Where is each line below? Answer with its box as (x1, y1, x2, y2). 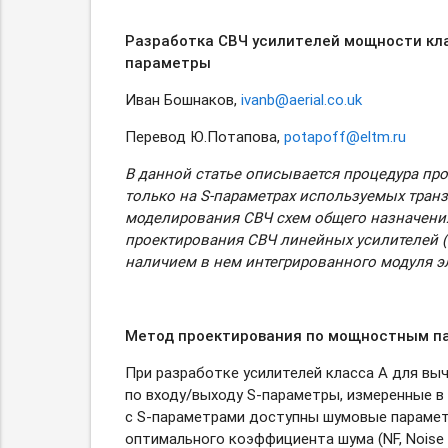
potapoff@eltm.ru (283, 127, 406, 147)
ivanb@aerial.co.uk (240, 90, 362, 110)
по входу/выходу (124, 385, 247, 405)
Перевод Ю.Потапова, (124, 127, 284, 147)
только (124, 186, 179, 206)
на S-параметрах (178, 186, 295, 206)
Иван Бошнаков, (124, 90, 241, 110)
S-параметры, (246, 385, 343, 405)
